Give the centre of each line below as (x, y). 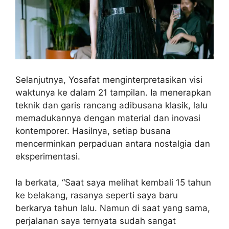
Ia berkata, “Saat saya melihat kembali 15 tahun (113, 182)
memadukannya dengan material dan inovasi (108, 118)
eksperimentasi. (48, 157)
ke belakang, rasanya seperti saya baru (97, 195)
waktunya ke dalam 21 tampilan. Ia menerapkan (113, 93)
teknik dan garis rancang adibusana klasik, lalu (111, 106)
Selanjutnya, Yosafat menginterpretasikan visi (109, 80)
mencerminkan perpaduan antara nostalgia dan (113, 144)
